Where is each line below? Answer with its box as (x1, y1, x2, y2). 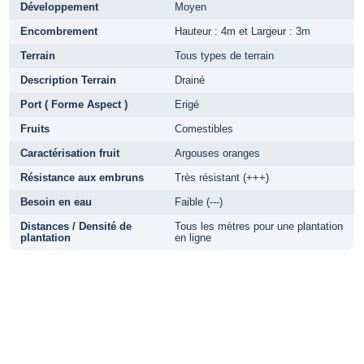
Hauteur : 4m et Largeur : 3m (175, 24, 310, 37)
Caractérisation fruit (20, 146, 119, 159)
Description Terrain (20, 73, 116, 86)
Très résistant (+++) (175, 171, 269, 184)
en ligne (175, 231, 211, 244)
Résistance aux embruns (20, 171, 144, 184)
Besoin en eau (20, 195, 92, 208)
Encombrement (20, 24, 97, 37)
